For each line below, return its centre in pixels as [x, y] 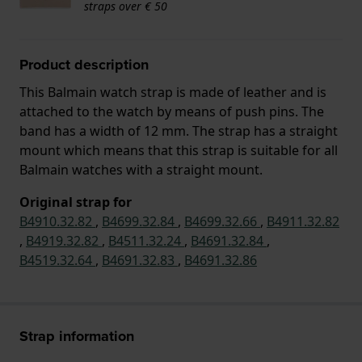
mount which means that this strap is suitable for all [179, 150]
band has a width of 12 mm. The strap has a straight [179, 130]
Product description [84, 64]
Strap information [77, 336]
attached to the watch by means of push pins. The [172, 111]
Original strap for [76, 202]
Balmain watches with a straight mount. [141, 169]
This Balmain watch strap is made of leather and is [173, 92]
